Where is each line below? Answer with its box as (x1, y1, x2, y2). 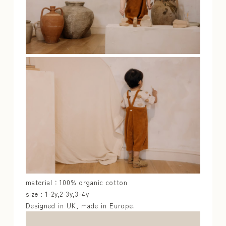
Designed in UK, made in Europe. (25, 201, 135, 211)
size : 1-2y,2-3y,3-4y (25, 189, 89, 199)
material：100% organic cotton (25, 178, 128, 188)
